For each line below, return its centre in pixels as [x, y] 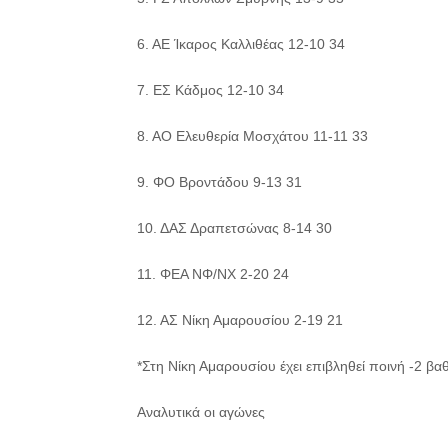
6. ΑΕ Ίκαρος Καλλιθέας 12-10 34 [241, 44]
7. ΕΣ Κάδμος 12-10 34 [210, 90]
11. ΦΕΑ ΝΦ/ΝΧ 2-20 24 [213, 274]
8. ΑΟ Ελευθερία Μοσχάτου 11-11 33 [252, 136]
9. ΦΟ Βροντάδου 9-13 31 [219, 182]
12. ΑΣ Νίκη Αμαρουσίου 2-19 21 [240, 320]
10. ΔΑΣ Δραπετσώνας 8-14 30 [234, 228]
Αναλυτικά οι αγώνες [201, 412]
